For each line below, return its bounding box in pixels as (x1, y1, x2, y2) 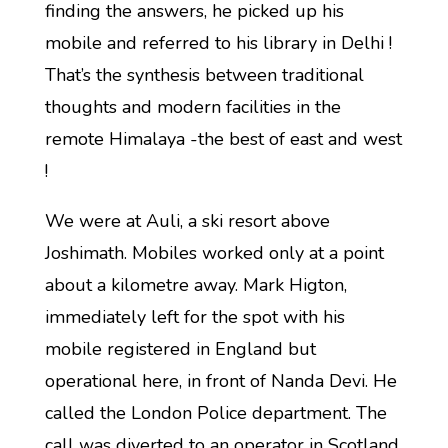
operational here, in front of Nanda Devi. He (44, 369, 397, 393)
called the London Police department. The (44, 401, 387, 425)
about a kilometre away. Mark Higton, (44, 273, 347, 297)
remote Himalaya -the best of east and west (44, 127, 402, 151)
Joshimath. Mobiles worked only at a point (44, 241, 384, 265)
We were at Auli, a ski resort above (44, 209, 330, 233)
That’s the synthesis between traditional (44, 63, 364, 87)
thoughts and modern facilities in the (44, 95, 341, 119)
